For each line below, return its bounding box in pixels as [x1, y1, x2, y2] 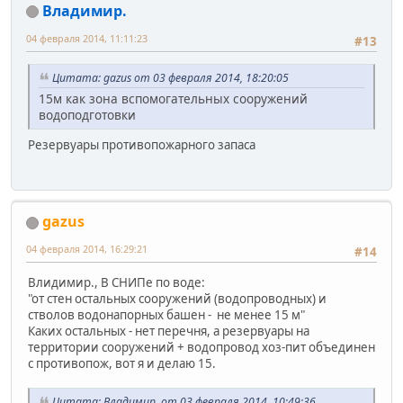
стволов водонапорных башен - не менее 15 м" [28, 307, 305, 324]
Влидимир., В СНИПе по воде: [28, 274, 205, 291]
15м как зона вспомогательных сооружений [39, 89, 308, 107]
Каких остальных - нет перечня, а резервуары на [28, 323, 309, 340]
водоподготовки [39, 105, 136, 123]
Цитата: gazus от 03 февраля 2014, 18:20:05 [52, 70, 289, 86]
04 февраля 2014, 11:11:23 [26, 31, 148, 45]
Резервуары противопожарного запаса [28, 136, 255, 153]
